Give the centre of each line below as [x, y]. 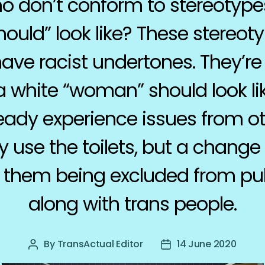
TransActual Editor [100, 244]
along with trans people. [132, 203]
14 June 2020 [206, 244]
